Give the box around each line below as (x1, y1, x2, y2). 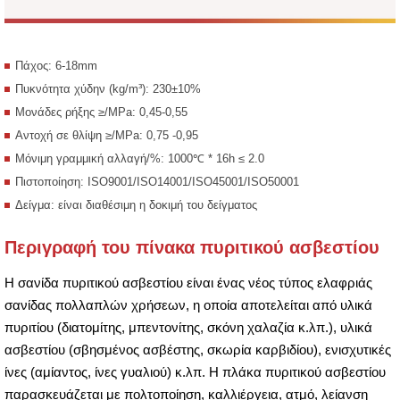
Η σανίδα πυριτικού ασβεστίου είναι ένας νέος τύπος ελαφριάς (4, 274, 372, 290)
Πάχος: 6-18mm (15, 58, 97, 72)
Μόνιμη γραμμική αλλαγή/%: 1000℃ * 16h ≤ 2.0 (15, 151, 264, 165)
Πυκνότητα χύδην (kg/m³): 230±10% (15, 81, 201, 96)
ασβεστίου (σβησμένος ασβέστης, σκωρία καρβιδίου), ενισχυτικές (4, 341, 391, 357)
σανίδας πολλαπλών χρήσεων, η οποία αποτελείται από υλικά (4, 296, 372, 312)
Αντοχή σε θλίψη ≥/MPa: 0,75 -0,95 (15, 128, 198, 142)
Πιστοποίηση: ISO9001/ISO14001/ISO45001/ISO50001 (15, 174, 299, 188)
